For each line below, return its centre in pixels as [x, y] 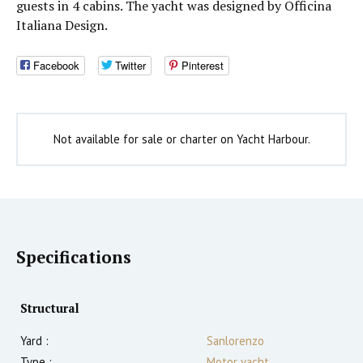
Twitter [130, 66]
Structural [50, 309]
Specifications [74, 258]
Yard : [34, 341]
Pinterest [203, 66]
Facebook [56, 66]
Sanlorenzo [235, 341]
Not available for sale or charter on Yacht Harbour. [181, 139]
